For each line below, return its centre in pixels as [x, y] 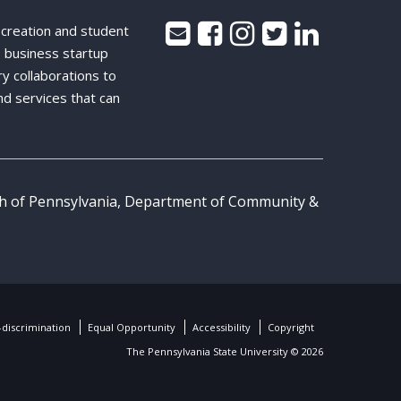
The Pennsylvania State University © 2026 [224, 351]
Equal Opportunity [131, 327]
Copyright [290, 327]
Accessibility [221, 327]
